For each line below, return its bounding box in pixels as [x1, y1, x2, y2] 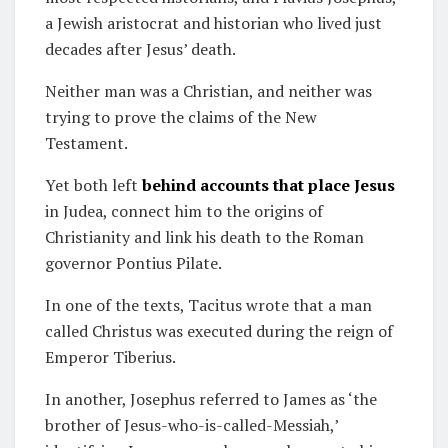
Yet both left [45, 173, 138, 196]
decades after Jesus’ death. [45, 37, 236, 60]
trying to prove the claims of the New [45, 105, 317, 128]
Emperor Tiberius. [45, 345, 176, 368]
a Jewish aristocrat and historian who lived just [45, 11, 382, 34]
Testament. [45, 131, 131, 154]
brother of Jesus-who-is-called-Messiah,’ [45, 413, 338, 436]
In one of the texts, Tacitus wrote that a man [45, 293, 372, 316]
